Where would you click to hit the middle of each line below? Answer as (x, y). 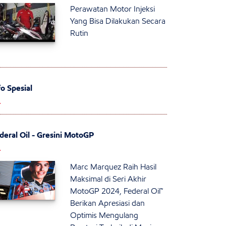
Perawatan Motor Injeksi (113, 9)
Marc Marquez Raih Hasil (114, 167)
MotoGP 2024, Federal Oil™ (117, 191)
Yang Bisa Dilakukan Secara (118, 21)
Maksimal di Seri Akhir (108, 179)
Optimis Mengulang (104, 215)
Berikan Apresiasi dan (108, 203)
